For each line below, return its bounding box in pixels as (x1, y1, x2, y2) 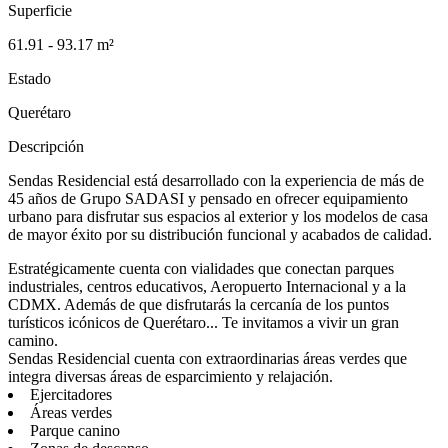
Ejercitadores (30, 385, 112, 403)
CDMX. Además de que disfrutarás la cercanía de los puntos (8, 295, 389, 313)
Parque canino (30, 421, 120, 439)
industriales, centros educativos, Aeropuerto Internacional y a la (8, 277, 406, 295)
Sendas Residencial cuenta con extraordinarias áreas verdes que (8, 349, 407, 367)
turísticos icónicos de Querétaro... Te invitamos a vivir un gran (8, 313, 399, 331)
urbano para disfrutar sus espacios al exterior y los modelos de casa (8, 207, 428, 225)
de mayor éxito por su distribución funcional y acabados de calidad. (8, 225, 432, 243)
